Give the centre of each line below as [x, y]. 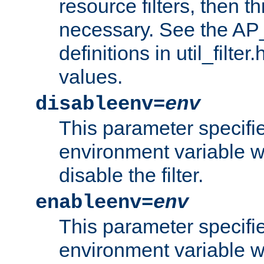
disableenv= [100, 104]
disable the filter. [131, 175]
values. [91, 76]
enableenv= [94, 202]
